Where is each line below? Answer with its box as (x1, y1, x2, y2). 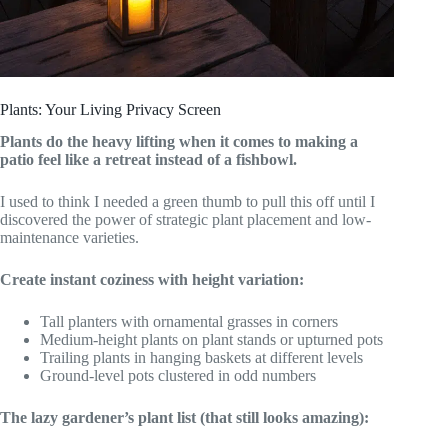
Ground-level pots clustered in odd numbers (40, 367, 316, 385)
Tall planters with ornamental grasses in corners (40, 313, 338, 331)
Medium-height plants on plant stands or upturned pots (40, 331, 383, 349)
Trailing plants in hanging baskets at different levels (40, 349, 363, 367)
